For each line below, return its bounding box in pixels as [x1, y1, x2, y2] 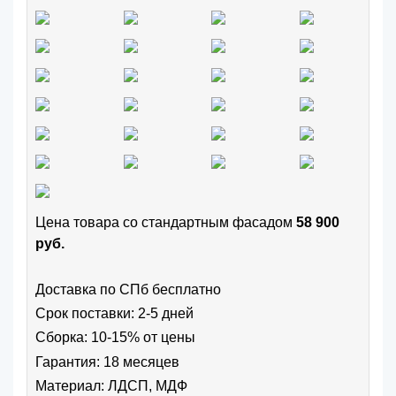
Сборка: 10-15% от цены [35, 330, 195, 346]
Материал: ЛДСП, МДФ [35, 377, 187, 393]
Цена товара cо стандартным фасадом [35, 215, 296, 231]
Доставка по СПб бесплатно [35, 282, 221, 298]
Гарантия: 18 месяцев [35, 354, 179, 369]
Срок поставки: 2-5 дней [35, 306, 194, 322]
